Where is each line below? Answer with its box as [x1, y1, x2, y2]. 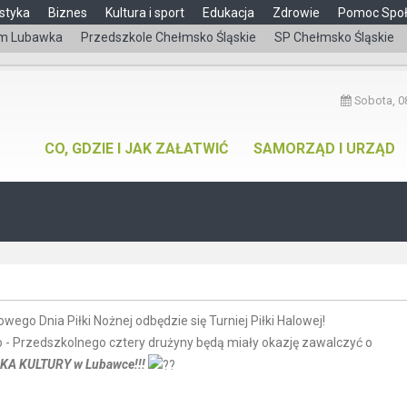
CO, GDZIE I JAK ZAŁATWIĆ [45, 140, 228, 157]
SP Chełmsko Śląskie [274, 30, 394, 45]
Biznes [48, 5, 87, 20]
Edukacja [203, 5, 254, 20]
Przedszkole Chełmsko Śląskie [81, 30, 256, 45]
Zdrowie [273, 5, 320, 20]
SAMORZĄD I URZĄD [253, 140, 395, 157]
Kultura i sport [105, 5, 184, 20]
